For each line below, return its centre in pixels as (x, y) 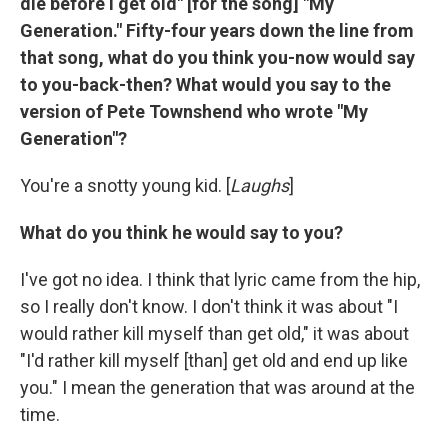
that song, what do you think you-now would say (217, 57)
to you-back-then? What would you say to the (205, 84)
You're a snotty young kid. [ (125, 185)
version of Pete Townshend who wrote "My (194, 111)
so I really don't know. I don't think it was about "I (209, 306)
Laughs (259, 185)
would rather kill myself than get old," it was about (214, 333)
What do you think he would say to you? (181, 232)
